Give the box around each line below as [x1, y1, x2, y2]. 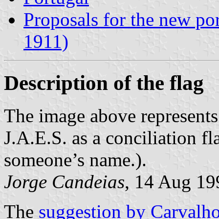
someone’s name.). [4, 149, 147, 170]
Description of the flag [4, 71, 204, 94]
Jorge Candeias [4, 171, 125, 192]
